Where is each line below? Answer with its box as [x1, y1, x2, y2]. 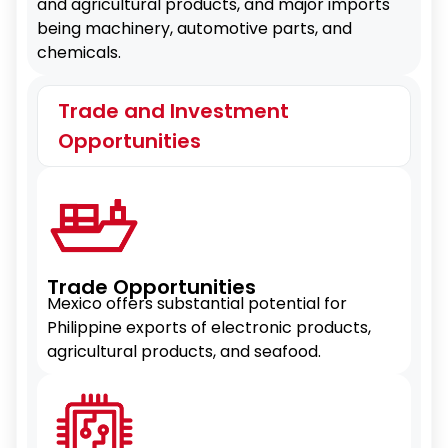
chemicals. [37, 41, 121, 64]
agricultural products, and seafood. [47, 340, 321, 363]
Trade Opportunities [47, 273, 256, 301]
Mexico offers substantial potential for [47, 292, 347, 315]
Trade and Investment [58, 97, 289, 125]
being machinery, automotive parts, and [37, 17, 352, 40]
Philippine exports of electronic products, [47, 316, 371, 339]
